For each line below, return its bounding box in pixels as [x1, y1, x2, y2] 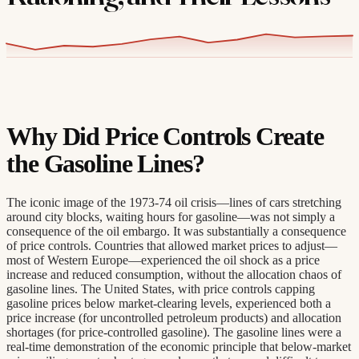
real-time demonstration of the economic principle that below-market [6, 339, 351, 353]
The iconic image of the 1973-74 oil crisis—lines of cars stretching [6, 195, 341, 209]
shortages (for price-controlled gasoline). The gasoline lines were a [6, 325, 341, 339]
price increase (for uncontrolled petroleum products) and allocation [6, 310, 341, 325]
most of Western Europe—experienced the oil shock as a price [6, 252, 320, 267]
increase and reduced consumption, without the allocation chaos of [6, 267, 341, 281]
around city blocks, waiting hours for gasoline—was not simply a [6, 209, 335, 224]
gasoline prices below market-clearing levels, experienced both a [6, 296, 331, 310]
